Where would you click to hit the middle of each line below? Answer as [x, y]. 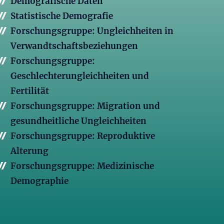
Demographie [39, 181]
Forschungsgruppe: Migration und [85, 106]
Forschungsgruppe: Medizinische [82, 166]
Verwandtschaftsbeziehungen [74, 46]
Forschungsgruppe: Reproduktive [83, 136]
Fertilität [30, 91]
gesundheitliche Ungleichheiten [78, 121]
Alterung [29, 151]
